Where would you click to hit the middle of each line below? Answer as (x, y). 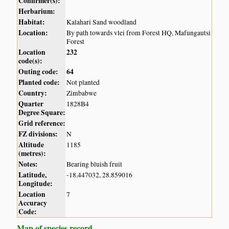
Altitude (31, 145)
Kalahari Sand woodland (102, 22)
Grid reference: (42, 123)
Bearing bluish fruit (95, 164)
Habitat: (32, 22)
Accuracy (33, 203)
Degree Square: (42, 113)
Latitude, (33, 175)
